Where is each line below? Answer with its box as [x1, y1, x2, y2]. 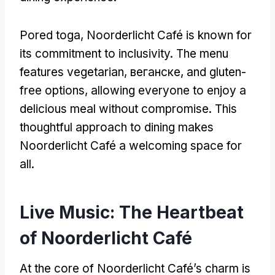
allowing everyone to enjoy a [91, 83, 246, 98]
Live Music [20, 201, 110, 223]
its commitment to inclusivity [20, 46, 170, 61]
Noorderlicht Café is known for [87, 28, 252, 42]
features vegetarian [20, 64, 124, 79]
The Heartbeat [119, 201, 244, 223]
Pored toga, [20, 28, 87, 42]
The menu [176, 46, 228, 61]
